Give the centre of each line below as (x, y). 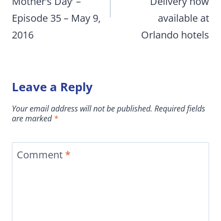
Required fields (180, 109)
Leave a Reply (52, 87)
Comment (41, 155)
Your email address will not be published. (82, 109)
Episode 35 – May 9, (56, 18)
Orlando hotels (175, 35)
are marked (33, 119)
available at (184, 18)
